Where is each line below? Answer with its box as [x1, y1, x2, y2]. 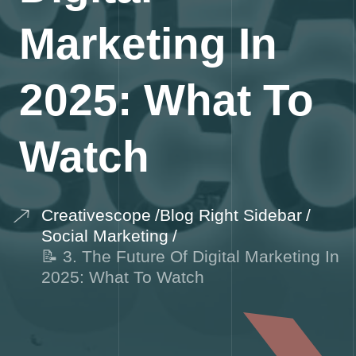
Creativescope [41, 206, 151, 225]
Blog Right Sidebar [160, 206, 302, 225]
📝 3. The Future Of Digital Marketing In [41, 247, 339, 266]
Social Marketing [41, 226, 168, 246]
